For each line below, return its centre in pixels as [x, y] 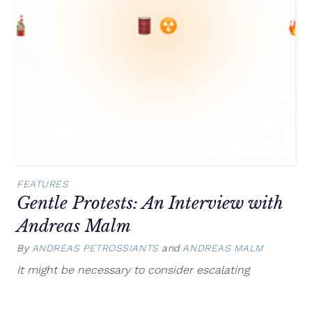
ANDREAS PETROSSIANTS [95, 248]
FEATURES [43, 184]
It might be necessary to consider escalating [133, 270]
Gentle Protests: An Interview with [150, 203]
